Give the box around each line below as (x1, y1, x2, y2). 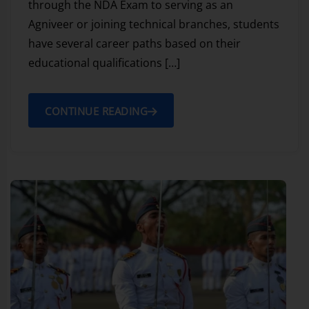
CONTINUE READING (45, 104, 148, 119)
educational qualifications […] (28, 55, 180, 71)
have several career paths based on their (28, 36, 241, 52)
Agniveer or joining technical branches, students (28, 17, 279, 32)
